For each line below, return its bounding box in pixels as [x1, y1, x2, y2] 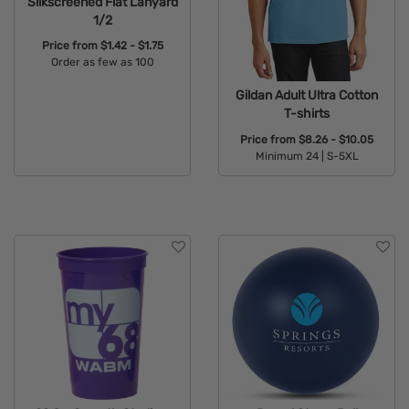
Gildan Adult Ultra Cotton [236, 88, 378, 103]
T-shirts [284, 106, 330, 121]
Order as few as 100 [50, 56, 154, 69]
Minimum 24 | [255, 149, 324, 163]
